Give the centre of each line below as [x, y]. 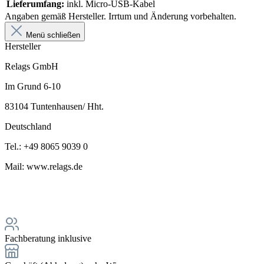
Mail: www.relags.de [44, 167]
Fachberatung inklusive [48, 239]
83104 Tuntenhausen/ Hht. [54, 107]
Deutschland [28, 127]
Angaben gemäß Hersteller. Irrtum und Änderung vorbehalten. [121, 16]
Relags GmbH [32, 67]
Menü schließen [53, 35]
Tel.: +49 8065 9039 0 [46, 147]
